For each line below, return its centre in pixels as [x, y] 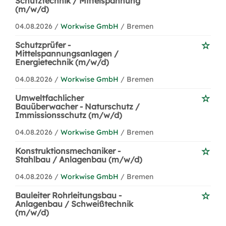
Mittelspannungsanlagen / [67, 53]
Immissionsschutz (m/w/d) [69, 115]
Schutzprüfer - [43, 45]
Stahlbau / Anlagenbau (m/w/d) [79, 159]
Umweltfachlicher [49, 98]
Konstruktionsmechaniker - [68, 151]
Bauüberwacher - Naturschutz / [77, 106]
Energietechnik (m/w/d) [62, 62]
